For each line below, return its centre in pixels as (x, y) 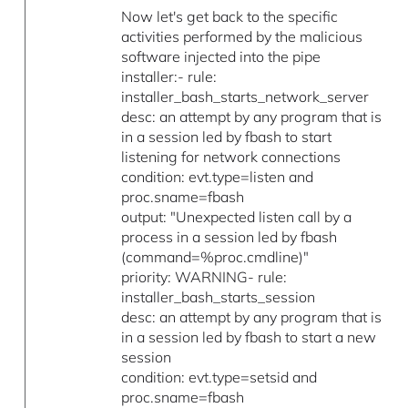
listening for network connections (231, 157)
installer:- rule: (169, 77)
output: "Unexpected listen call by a (237, 217)
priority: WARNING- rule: (204, 277)
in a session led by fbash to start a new (249, 337)
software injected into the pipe (221, 57)
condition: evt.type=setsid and (219, 377)
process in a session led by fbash (229, 237)
